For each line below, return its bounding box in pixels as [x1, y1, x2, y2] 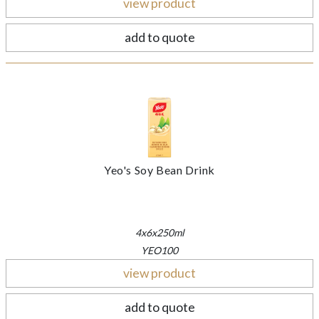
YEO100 [141, 244, 178, 256]
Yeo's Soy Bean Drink [104, 162, 215, 177]
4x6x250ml [135, 226, 184, 239]
